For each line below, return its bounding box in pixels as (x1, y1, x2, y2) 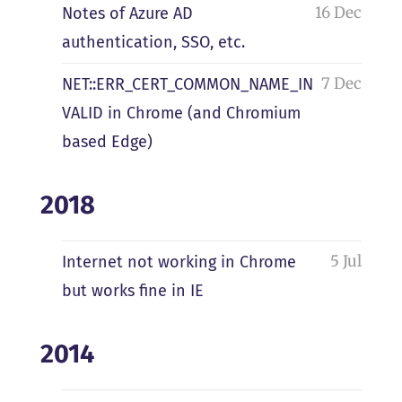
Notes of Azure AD (61, 4, 193, 24)
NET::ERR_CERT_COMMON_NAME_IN (61, 74, 313, 94)
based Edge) (61, 131, 153, 152)
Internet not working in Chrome (61, 251, 296, 272)
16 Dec (315, 3, 363, 23)
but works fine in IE (61, 280, 204, 301)
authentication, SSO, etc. (61, 32, 245, 53)
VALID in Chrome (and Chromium (61, 102, 301, 123)
